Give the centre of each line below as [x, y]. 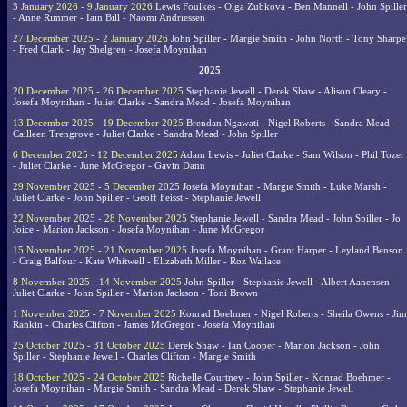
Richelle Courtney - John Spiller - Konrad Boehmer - [278, 377]
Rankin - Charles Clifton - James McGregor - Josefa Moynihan [144, 325]
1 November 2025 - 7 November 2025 [94, 314]
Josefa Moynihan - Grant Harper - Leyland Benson [295, 250]
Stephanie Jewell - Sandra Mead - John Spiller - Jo [294, 218]
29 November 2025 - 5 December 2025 [96, 187]
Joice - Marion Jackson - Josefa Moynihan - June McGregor [139, 229]
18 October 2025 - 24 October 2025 [89, 377]
